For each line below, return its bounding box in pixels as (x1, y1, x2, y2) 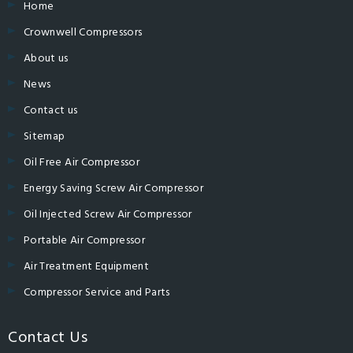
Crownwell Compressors (24, 24, 143, 42)
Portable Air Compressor (24, 232, 146, 250)
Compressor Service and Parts (24, 284, 170, 302)
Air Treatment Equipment (24, 258, 150, 276)
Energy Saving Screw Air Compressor (24, 180, 203, 198)
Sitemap (24, 128, 65, 146)
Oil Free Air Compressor (24, 154, 140, 172)
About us (24, 50, 69, 68)
